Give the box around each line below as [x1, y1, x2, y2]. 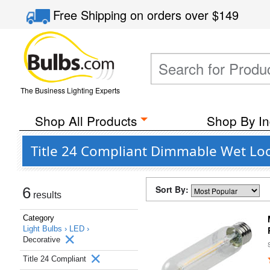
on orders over [130, 6, 213, 24]
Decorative [23, 235, 63, 244]
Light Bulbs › [23, 224, 69, 233]
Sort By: [155, 183, 191, 195]
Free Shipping [53, 6, 131, 24]
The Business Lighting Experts [20, 85, 120, 95]
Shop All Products [34, 111, 137, 130]
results [31, 190, 61, 200]
